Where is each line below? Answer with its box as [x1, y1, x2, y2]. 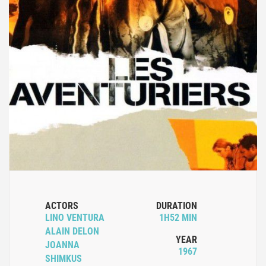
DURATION [156, 200, 197, 212]
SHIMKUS [45, 253, 82, 265]
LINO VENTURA [45, 212, 104, 224]
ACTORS [45, 200, 78, 212]
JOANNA [45, 239, 80, 251]
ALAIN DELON [45, 226, 99, 237]
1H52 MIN [159, 212, 197, 224]
